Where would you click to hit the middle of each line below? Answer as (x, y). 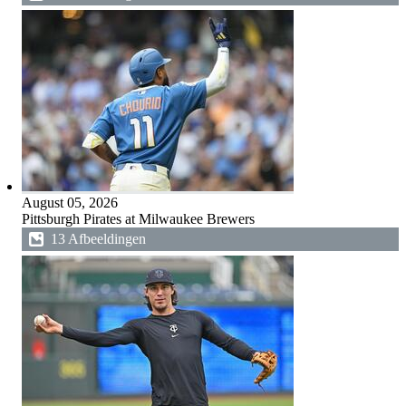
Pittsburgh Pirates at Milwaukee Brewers (138, 219)
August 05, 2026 (69, 203)
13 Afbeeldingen (98, 239)
